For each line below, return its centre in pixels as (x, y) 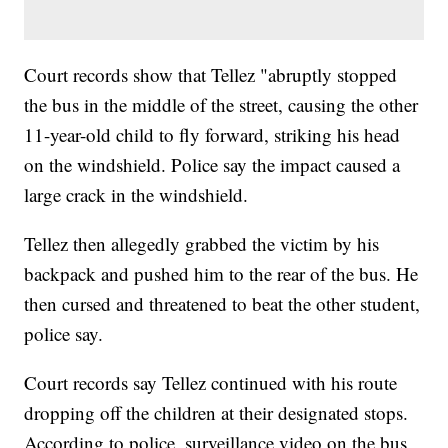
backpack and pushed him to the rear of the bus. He (221, 274)
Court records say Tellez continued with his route (211, 383)
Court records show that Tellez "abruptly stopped (211, 75)
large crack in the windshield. (136, 195)
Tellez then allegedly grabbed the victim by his (202, 244)
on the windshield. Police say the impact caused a (212, 165)
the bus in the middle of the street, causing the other (221, 105)
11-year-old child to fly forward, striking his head (212, 135)
